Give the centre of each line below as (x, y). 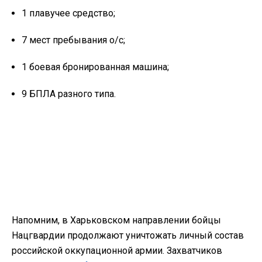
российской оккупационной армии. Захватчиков (117, 251)
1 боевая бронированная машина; (95, 67)
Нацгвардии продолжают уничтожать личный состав (128, 236)
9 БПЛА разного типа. (69, 94)
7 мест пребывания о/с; (73, 40)
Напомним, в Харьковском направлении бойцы (116, 220)
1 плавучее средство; (68, 13)
